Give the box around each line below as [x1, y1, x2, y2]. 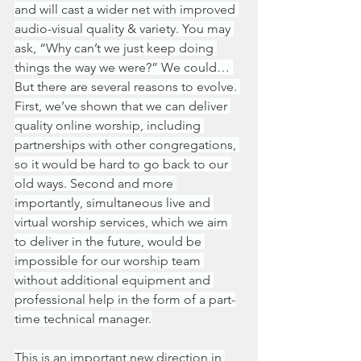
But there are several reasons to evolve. [15, 79, 240, 94]
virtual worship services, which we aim [15, 214, 231, 230]
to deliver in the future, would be [15, 234, 205, 249]
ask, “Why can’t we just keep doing [15, 40, 217, 56]
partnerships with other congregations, [15, 137, 239, 152]
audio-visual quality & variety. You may [15, 21, 234, 36]
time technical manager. [15, 311, 151, 326]
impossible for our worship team [15, 253, 204, 268]
